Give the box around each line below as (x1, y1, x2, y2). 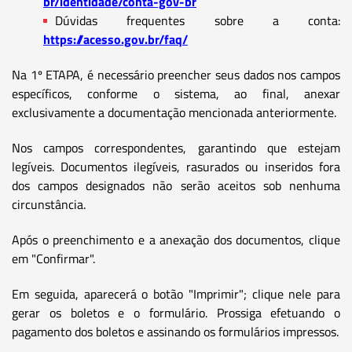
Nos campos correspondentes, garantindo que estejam (12, 137, 340, 157)
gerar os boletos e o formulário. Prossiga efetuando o (12, 302, 340, 322)
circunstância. (12, 194, 86, 214)
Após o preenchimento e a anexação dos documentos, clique (12, 229, 340, 249)
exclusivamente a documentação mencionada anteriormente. (12, 102, 336, 122)
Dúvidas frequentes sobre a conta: (55, 10, 340, 30)
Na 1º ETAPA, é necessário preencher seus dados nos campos (12, 64, 340, 84)
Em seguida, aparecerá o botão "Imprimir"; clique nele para (12, 284, 340, 303)
